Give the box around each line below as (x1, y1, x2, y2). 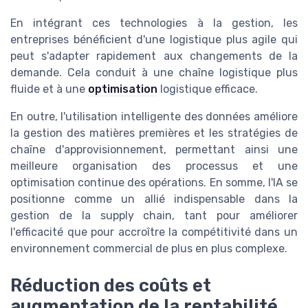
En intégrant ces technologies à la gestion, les (10, 16, 298, 30)
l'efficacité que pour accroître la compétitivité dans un (10, 225, 298, 239)
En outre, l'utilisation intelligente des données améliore (10, 109, 298, 123)
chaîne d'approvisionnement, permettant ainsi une (10, 142, 298, 156)
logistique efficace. (157, 82, 258, 96)
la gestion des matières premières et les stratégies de (10, 126, 298, 140)
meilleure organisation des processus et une (10, 159, 298, 173)
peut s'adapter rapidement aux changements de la (10, 49, 298, 63)
